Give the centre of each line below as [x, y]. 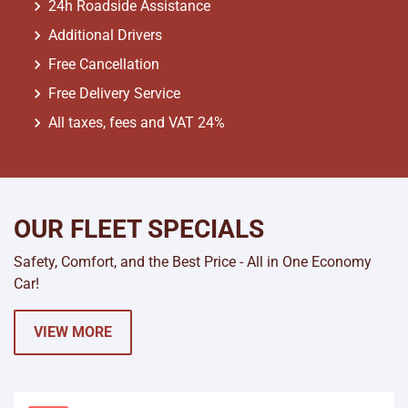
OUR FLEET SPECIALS [139, 229]
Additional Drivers [105, 35]
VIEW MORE [73, 332]
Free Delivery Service [114, 93]
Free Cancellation [106, 64]
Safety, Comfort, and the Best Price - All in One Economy [193, 262]
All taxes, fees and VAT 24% [137, 122]
